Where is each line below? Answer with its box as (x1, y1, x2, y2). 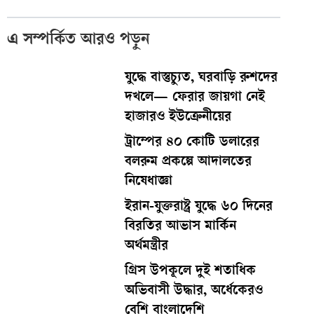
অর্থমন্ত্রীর (124, 239, 168, 254)
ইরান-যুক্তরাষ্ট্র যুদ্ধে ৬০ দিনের (124, 200, 273, 215)
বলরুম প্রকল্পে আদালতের (124, 155, 252, 170)
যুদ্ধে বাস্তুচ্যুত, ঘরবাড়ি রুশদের (124, 71, 278, 86)
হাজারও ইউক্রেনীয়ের (124, 110, 231, 125)
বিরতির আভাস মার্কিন (124, 219, 236, 235)
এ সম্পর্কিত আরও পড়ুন (7, 32, 150, 50)
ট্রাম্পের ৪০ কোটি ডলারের (124, 135, 259, 151)
